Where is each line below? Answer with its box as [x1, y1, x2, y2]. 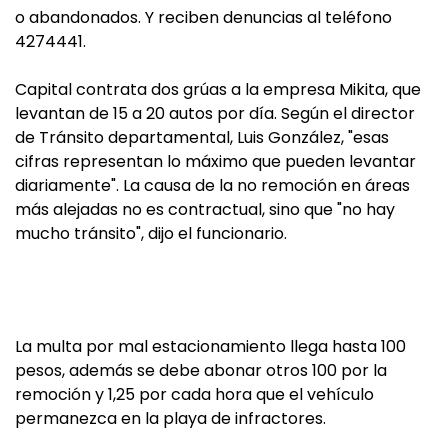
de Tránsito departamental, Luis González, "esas [15, 126, 389, 149]
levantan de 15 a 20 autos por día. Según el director [15, 102, 415, 125]
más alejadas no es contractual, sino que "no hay [15, 198, 395, 221]
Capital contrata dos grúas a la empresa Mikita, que [15, 78, 421, 101]
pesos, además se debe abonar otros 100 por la [15, 359, 387, 382]
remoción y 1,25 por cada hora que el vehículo [15, 383, 374, 406]
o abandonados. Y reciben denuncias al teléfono [15, 6, 392, 29]
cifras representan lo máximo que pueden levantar [15, 150, 416, 173]
